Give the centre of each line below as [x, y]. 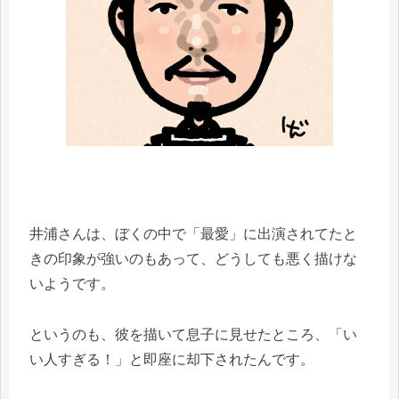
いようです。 [72, 284]
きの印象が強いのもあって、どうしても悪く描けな [193, 259]
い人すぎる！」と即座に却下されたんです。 [172, 359]
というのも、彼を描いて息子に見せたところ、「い [193, 334]
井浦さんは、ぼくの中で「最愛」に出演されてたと [193, 234]
